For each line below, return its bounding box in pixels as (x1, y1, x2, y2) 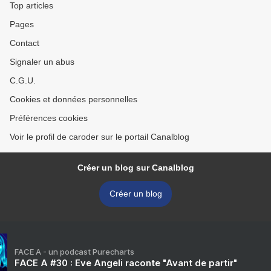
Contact (10, 38, 39, 48)
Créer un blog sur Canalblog (77, 163, 194, 172)
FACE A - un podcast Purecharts (15, 247, 134, 256)
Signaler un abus (10, 57, 74, 67)
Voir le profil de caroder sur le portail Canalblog (10, 132, 189, 142)
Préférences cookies (10, 113, 88, 123)
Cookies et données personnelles (10, 94, 137, 104)
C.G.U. (10, 76, 36, 85)
